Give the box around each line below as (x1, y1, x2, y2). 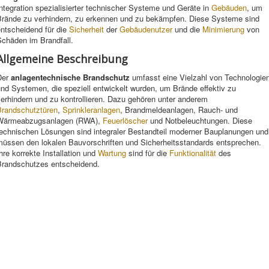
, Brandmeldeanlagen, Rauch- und (120, 104, 238, 115)
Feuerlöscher (103, 115, 148, 126)
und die (172, 23, 202, 35)
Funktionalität (169, 147, 216, 159)
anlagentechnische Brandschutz (11, 71, 130, 83)
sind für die (126, 147, 169, 159)
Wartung (98, 147, 126, 159)
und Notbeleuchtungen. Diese (148, 115, 252, 126)
